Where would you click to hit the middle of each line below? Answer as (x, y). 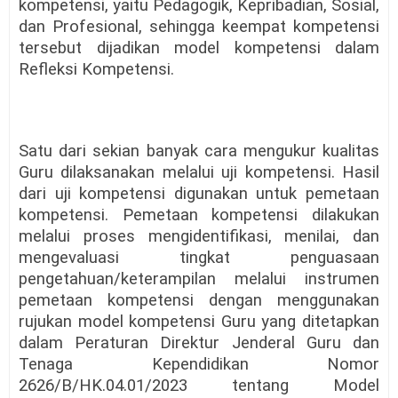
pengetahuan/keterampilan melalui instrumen (199, 279)
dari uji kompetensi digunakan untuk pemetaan (199, 194)
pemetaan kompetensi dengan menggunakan (199, 301)
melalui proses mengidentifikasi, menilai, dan (199, 237)
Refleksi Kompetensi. (96, 70)
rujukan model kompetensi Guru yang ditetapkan (199, 322)
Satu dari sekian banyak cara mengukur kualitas (199, 151)
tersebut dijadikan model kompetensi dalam (199, 48)
